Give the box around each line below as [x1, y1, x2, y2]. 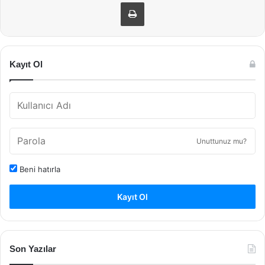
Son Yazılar [9, 244, 56, 254]
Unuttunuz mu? [196, 137, 247, 146]
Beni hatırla [17, 164, 60, 174]
